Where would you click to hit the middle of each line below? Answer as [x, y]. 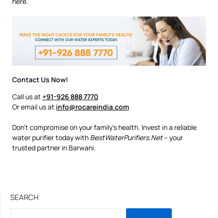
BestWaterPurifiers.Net [126, 137]
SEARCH [24, 197]
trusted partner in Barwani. [54, 147]
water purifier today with [51, 137]
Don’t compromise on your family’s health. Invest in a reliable [104, 127]
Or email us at [34, 107]
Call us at [27, 96]
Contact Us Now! [40, 79]
